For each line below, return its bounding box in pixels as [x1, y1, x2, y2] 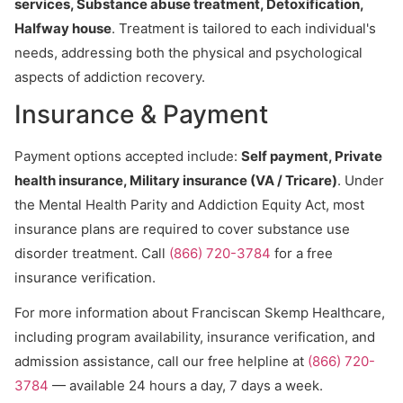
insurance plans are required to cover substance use [14, 220, 350, 237]
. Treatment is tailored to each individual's [112, 20, 376, 37]
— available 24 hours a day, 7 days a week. [49, 377, 323, 394]
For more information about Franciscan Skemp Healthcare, [14, 304, 385, 321]
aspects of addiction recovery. [14, 68, 205, 85]
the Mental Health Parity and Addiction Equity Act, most [14, 196, 364, 213]
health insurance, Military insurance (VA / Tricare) [14, 172, 337, 189]
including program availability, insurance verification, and [14, 328, 375, 345]
